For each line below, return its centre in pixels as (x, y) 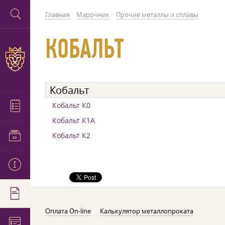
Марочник (93, 15)
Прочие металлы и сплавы (157, 15)
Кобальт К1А (74, 120)
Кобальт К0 (71, 105)
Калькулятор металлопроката (147, 211)
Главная (58, 15)
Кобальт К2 (71, 135)
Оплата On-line (68, 211)
